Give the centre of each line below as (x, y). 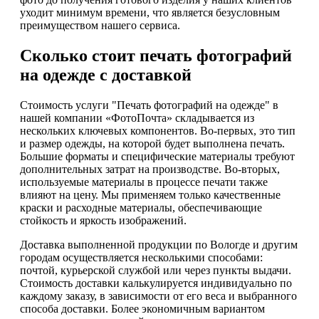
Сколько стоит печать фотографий (156, 56)
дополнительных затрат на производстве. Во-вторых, (150, 169)
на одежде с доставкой (106, 75)
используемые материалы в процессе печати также (144, 182)
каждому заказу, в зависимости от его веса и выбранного (158, 296)
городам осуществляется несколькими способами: (141, 257)
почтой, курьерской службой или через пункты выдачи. (156, 270)
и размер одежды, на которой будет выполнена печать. (152, 143)
